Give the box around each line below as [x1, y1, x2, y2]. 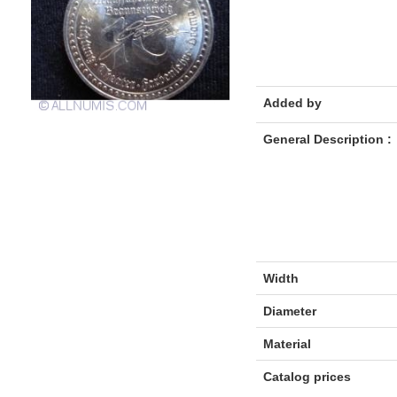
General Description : [262, 132, 392, 146]
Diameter [262, 304, 316, 318]
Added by [262, 96, 322, 110]
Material [262, 337, 311, 351]
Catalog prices [262, 370, 351, 384]
